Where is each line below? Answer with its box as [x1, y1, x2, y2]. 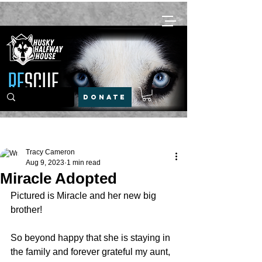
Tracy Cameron [26, 147, 75, 156]
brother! [11, 204, 42, 215]
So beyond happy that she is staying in [11, 232, 173, 243]
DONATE [83, 93, 127, 101]
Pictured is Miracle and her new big [11, 190, 158, 201]
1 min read [67, 158, 101, 167]
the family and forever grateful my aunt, [11, 246, 173, 257]
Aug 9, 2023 [26, 158, 64, 167]
